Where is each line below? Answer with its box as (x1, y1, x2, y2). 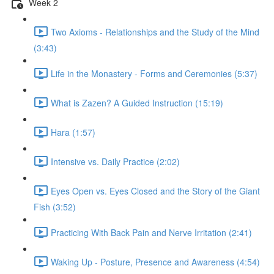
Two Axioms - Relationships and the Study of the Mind (51, 25, 259, 38)
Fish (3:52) (34, 201, 76, 213)
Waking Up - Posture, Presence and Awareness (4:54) (51, 255, 260, 268)
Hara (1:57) (51, 125, 95, 138)
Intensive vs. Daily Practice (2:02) (51, 155, 180, 168)
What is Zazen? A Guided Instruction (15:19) (51, 96, 223, 109)
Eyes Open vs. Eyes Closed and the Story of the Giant (51, 184, 260, 197)
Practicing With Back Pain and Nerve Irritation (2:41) (51, 226, 252, 239)
